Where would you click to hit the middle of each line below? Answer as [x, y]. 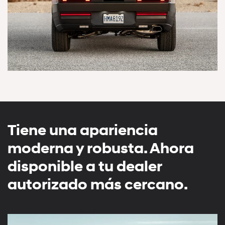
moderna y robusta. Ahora [101, 148]
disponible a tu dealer [85, 166]
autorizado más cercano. [98, 185]
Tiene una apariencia [83, 130]
